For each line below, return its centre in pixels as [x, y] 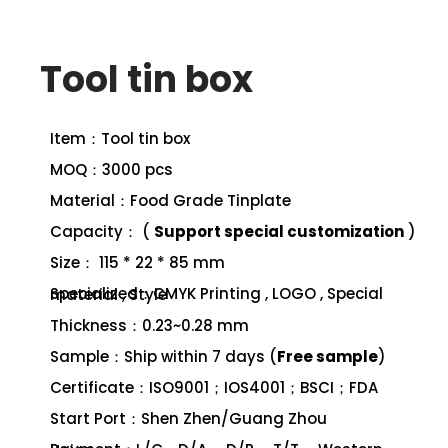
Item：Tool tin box [120, 138]
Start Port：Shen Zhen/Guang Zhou [188, 418]
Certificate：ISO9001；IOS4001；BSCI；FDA [214, 387]
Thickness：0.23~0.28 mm [149, 325]
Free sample [327, 356]
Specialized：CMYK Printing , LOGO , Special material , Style [108, 294]
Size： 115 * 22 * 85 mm [137, 262]
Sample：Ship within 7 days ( [163, 356]
